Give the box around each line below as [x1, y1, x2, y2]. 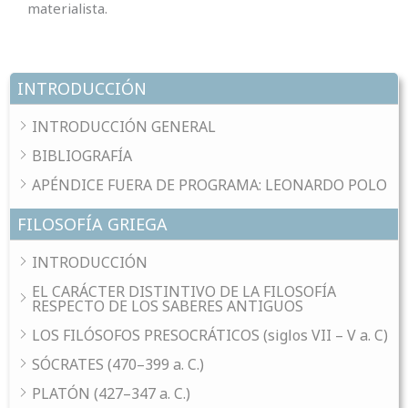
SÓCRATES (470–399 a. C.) [32, 353, 204, 374]
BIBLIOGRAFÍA [32, 145, 132, 166]
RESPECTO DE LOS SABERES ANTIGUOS [32, 295, 303, 316]
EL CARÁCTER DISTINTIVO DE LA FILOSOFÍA [32, 280, 336, 301]
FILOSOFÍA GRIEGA [17, 212, 168, 235]
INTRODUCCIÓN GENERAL [32, 116, 216, 137]
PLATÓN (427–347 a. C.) [32, 382, 190, 403]
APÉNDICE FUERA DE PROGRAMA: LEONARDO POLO [32, 174, 387, 195]
